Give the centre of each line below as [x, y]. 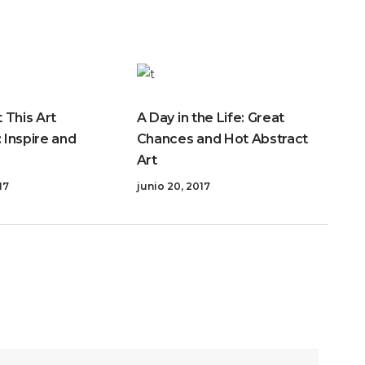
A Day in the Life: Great [211, 117]
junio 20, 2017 [173, 186]
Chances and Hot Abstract [222, 139]
